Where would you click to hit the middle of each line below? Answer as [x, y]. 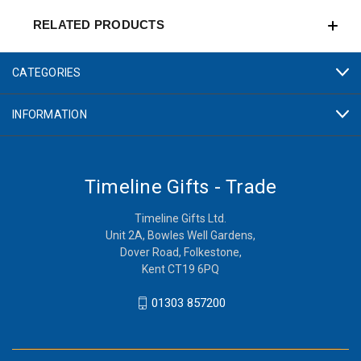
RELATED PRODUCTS [98, 24]
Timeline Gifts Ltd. [180, 218]
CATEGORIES [47, 72]
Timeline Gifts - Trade [180, 187]
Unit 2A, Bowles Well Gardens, [180, 235]
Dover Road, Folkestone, [180, 252]
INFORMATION [50, 114]
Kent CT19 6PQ [180, 269]
